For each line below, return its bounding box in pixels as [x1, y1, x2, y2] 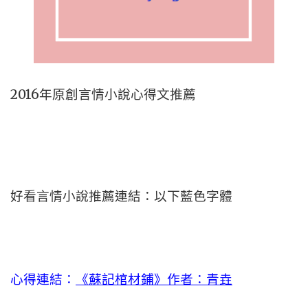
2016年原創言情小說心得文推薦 [10, 87, 196, 102]
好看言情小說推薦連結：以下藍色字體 [10, 188, 232, 204]
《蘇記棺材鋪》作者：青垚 [76, 272, 232, 287]
